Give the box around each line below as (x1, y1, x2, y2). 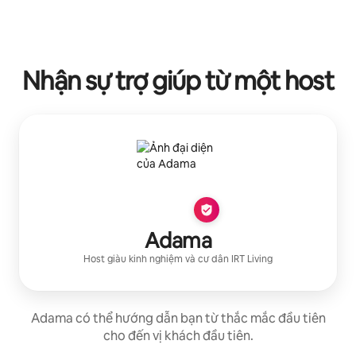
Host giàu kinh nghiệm (83, 252, 183, 265)
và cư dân (185, 252, 231, 265)
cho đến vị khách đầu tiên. (103, 327, 253, 344)
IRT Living (231, 252, 273, 265)
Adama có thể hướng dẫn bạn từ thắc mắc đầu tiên (30, 309, 326, 327)
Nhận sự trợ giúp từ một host (22, 64, 334, 97)
